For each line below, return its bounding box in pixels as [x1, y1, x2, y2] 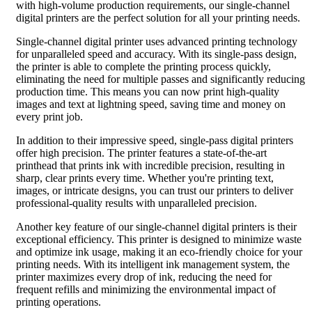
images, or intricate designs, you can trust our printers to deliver [16, 184, 293, 196]
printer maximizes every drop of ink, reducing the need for [16, 270, 272, 283]
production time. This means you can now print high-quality [16, 85, 279, 97]
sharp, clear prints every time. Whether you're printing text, [16, 171, 274, 184]
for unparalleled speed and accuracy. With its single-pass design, [16, 47, 297, 60]
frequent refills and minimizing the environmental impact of [16, 283, 276, 295]
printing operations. [16, 295, 101, 308]
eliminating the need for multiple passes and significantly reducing [16, 72, 305, 85]
